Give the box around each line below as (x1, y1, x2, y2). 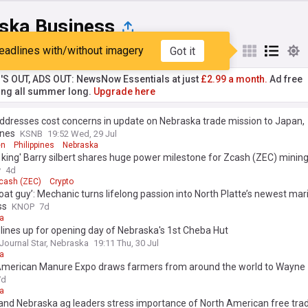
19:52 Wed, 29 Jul (47, 129, 117, 139)
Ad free (267, 74, 302, 85)
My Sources (81, 45, 132, 56)
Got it (169, 44, 195, 58)
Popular (20, 45, 54, 56)
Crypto (49, 177, 74, 186)
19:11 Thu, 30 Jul (93, 238, 159, 248)
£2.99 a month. (201, 74, 267, 85)
